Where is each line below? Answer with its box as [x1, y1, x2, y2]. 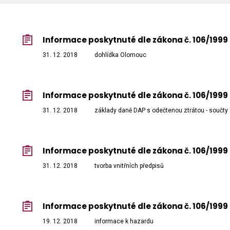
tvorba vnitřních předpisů [94, 162, 164, 170]
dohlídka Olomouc [94, 51, 146, 59]
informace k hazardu [94, 218, 154, 225]
